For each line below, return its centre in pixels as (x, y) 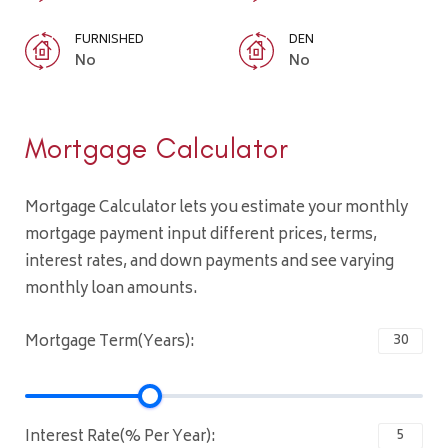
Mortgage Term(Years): (110, 342)
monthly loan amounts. (111, 289)
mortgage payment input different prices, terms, (201, 235)
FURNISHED (109, 41)
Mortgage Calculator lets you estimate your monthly (216, 208)
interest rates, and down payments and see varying (209, 262)
